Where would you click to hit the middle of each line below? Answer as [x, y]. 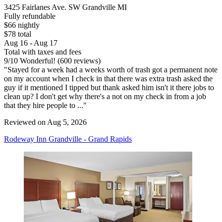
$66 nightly [22, 25]
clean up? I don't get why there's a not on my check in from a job [105, 97]
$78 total [18, 34]
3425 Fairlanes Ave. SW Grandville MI [65, 7]
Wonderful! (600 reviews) [59, 61]
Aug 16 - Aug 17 [31, 43]
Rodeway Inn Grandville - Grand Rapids [68, 139]
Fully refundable [30, 16]
